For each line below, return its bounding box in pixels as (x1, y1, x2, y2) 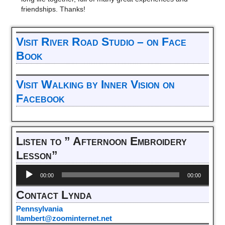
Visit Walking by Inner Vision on (16, 78, 175, 91)
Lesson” (16, 149, 58, 162)
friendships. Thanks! (21, 5, 86, 13)
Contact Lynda (16, 188, 92, 201)
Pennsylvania (16, 204, 63, 213)
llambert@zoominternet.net (16, 213, 112, 222)
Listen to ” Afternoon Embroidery (16, 135, 187, 148)
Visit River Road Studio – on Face (16, 35, 186, 48)
